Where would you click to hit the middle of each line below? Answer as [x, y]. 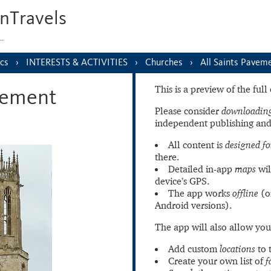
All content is [197, 145]
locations [237, 249]
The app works [200, 193]
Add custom [194, 249]
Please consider [188, 111]
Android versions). [193, 205]
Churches [164, 63]
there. [167, 157]
